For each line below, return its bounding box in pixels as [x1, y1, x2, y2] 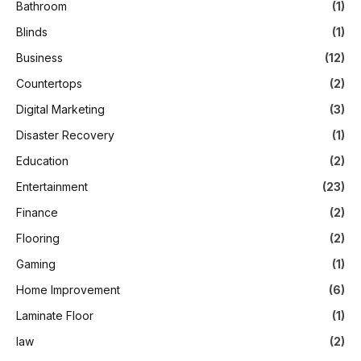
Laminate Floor [16, 308, 93, 322]
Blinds [16, 24, 48, 39]
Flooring [16, 230, 60, 245]
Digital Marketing [16, 102, 105, 116]
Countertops [16, 76, 82, 90]
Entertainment [16, 179, 88, 193]
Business [16, 50, 63, 64]
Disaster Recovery [16, 127, 114, 142]
